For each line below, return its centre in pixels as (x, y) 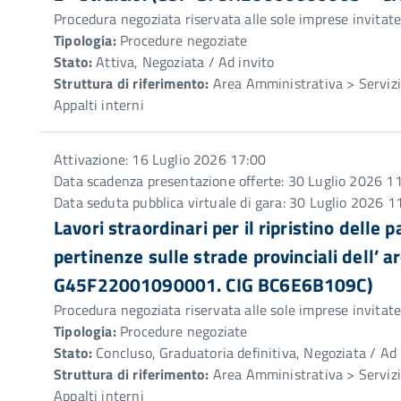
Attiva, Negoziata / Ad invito (183, 62)
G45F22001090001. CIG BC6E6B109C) (213, 285)
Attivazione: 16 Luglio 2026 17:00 (160, 159)
